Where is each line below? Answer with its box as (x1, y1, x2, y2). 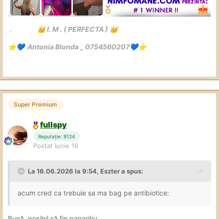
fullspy (40, 119, 67, 130)
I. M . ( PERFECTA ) (45, 25, 109, 34)
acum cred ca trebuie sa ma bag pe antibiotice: (18, 189, 171, 197)
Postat (33, 142, 55, 150)
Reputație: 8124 (38, 133, 75, 140)
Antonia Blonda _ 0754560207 (24, 43, 130, 51)
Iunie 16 (55, 142, 78, 150)
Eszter (100, 167, 120, 175)
